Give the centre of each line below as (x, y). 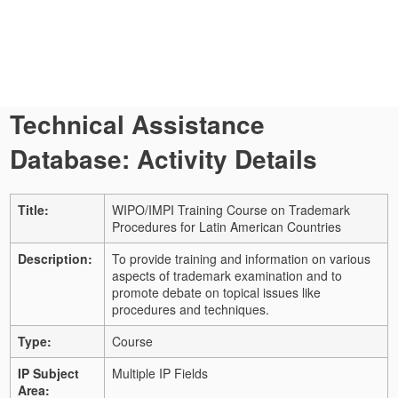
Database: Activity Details (163, 159)
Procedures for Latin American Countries (227, 226)
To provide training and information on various (241, 258)
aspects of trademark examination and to (227, 275)
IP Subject (48, 373)
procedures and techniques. (191, 309)
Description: (55, 258)
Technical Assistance (137, 124)
